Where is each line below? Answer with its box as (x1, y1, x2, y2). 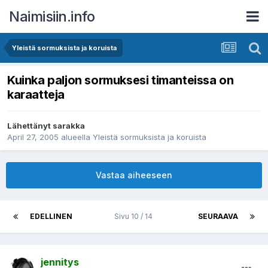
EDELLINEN (30, 212, 72, 221)
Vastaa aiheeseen (96, 170, 172, 181)
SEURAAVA (198, 212, 238, 221)
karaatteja (7, 87, 65, 102)
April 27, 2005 (7, 132, 59, 142)
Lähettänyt (7, 121, 53, 131)
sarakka (53, 121, 85, 131)
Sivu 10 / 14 (114, 212, 156, 221)
